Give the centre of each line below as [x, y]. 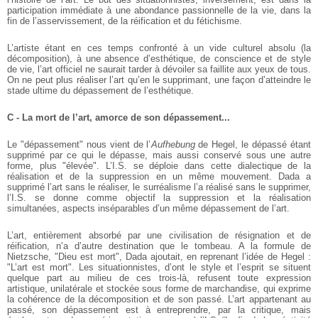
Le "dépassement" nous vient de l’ [79, 144]
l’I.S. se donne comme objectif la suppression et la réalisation [159, 197]
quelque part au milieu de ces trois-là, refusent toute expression [159, 278]
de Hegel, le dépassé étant [253, 144]
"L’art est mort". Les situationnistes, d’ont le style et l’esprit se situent [159, 267]
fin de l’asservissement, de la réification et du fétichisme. [125, 21]
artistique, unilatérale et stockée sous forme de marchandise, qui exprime [159, 288]
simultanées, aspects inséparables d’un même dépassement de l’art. [148, 208]
